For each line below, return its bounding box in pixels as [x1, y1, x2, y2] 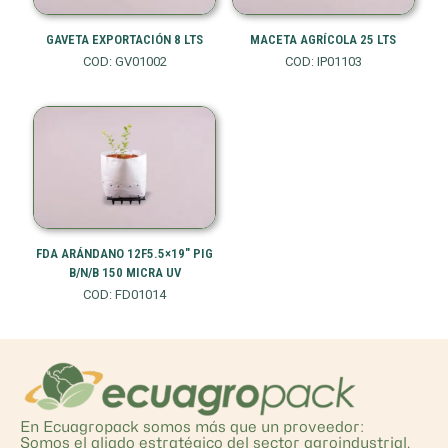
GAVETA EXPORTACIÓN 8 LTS [46, 32, 204, 48]
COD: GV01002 [82, 54, 167, 70]
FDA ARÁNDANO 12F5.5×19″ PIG [36, 246, 214, 262]
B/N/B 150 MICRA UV [68, 265, 181, 281]
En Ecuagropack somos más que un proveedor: [20, 417, 364, 436]
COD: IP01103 [284, 54, 362, 70]
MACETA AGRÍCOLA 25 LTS [250, 32, 397, 48]
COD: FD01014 [83, 287, 167, 303]
